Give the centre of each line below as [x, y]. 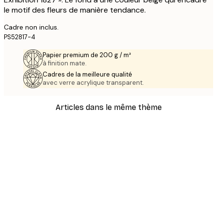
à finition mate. [65, 63]
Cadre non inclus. [31, 27]
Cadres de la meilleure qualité [87, 75]
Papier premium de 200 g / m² [87, 55]
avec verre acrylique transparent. [93, 83]
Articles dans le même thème [108, 107]
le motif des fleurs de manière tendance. [75, 10]
